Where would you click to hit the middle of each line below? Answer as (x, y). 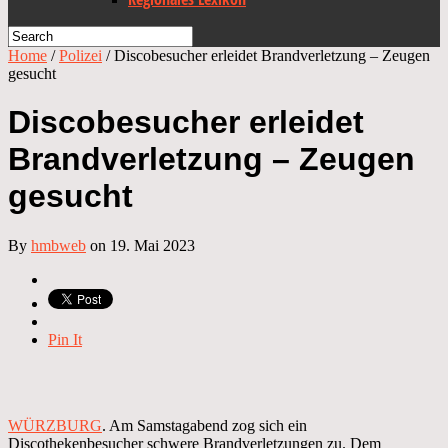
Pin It (65, 339)
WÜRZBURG (55, 425)
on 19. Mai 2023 (140, 245)
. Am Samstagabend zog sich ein (204, 425)
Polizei (80, 55)
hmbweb (58, 245)
